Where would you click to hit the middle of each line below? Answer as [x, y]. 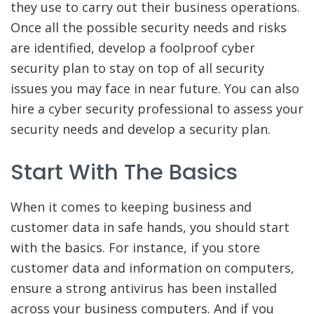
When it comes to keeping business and [131, 207]
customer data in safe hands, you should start [150, 227]
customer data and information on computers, [152, 268]
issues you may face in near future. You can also [155, 89]
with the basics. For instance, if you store [135, 248]
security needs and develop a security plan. [141, 129]
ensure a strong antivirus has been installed [144, 288]
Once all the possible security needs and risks [149, 28]
